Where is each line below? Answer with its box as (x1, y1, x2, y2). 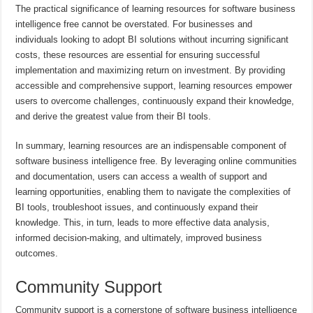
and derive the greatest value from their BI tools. (15, 110, 212, 122)
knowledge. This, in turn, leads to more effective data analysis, (15, 217, 270, 228)
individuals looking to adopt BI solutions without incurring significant (15, 34, 289, 45)
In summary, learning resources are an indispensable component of (15, 140, 287, 151)
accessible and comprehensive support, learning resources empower (15, 80, 293, 91)
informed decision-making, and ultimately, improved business (15, 232, 263, 243)
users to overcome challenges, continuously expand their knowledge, (15, 95, 295, 106)
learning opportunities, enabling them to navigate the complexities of (15, 186, 291, 197)
